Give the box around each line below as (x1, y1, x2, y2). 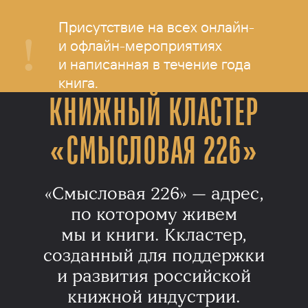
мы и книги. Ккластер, (61, 223, 247, 245)
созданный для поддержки (43, 244, 265, 266)
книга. (58, 73, 99, 91)
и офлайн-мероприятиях (58, 36, 223, 54)
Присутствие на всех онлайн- (58, 17, 255, 36)
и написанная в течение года (58, 54, 252, 73)
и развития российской (57, 265, 251, 287)
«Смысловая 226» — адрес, (44, 182, 264, 204)
